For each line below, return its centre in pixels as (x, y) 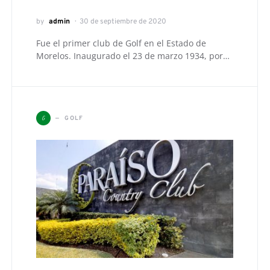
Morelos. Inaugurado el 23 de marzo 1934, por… (133, 56)
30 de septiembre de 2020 (123, 22)
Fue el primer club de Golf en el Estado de (121, 43)
